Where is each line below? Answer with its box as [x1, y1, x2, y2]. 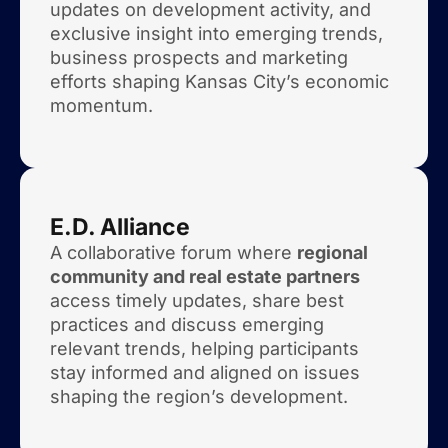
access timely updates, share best [50, 289, 344, 311]
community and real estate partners [50, 265, 360, 287]
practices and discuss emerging [50, 313, 324, 335]
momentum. [50, 94, 153, 116]
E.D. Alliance [50, 212, 190, 241]
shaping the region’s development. [50, 385, 348, 407]
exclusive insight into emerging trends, [50, 22, 383, 44]
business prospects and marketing [50, 46, 348, 68]
